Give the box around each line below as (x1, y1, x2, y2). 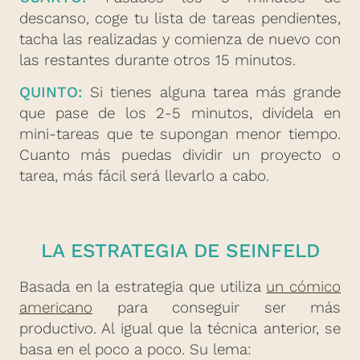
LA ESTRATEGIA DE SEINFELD (40, 239, 320, 263)
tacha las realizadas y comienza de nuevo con (19, 30, 341, 48)
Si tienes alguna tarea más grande (90, 83, 342, 101)
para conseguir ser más (92, 299, 341, 317)
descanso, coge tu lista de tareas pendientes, (19, 9, 341, 27)
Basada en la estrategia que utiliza (19, 278, 267, 297)
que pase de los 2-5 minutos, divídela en (19, 104, 341, 122)
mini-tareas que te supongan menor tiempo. (19, 125, 341, 143)
